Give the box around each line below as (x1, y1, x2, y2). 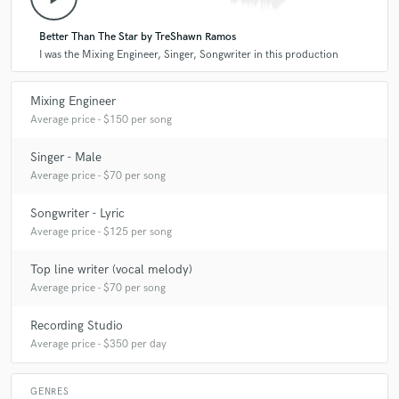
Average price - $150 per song (30, 112, 172, 126)
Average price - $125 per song (30, 224, 172, 239)
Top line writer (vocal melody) (30, 261, 192, 277)
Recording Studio (30, 317, 123, 333)
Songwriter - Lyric (30, 205, 125, 221)
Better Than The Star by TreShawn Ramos (39, 29, 236, 44)
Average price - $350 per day (30, 337, 167, 351)
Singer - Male (30, 149, 102, 165)
